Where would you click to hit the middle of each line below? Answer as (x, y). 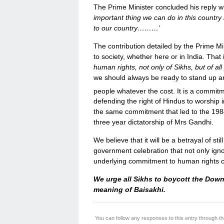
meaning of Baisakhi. (129, 190)
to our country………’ (127, 28)
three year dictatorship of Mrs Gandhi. (153, 122)
